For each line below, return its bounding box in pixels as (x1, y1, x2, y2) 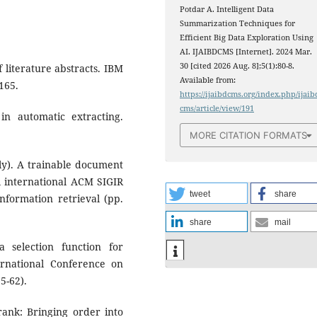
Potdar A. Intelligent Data (180, 4, 275, 15)
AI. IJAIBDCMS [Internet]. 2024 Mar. (180, 47, 313, 57)
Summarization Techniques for (180, 18, 296, 29)
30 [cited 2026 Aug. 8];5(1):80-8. (180, 61, 295, 71)
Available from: (180, 75, 236, 86)
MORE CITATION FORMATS (190, 129, 308, 141)
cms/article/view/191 (180, 103, 255, 114)
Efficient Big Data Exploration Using (180, 33, 314, 43)
